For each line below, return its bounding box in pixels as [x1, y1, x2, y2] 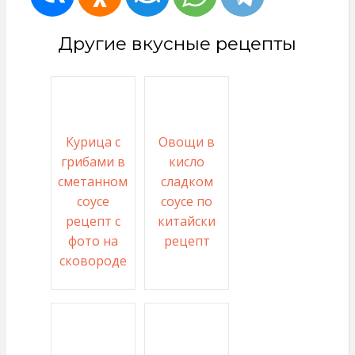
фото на [67, 231, 118, 250]
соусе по [161, 192, 213, 210]
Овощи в [158, 132, 216, 151]
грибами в [60, 152, 125, 170]
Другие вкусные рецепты [58, 32, 296, 55]
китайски [158, 212, 216, 230]
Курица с [65, 132, 120, 151]
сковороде [59, 251, 127, 269]
